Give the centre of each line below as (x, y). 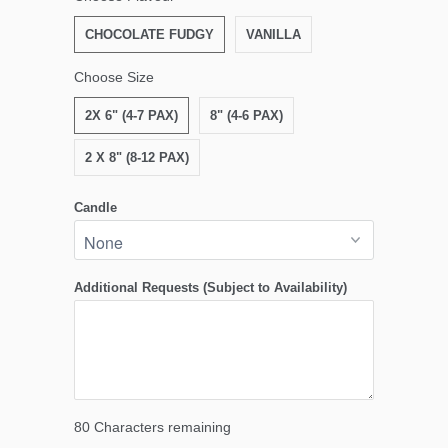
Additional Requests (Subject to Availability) (210, 288)
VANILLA (273, 35)
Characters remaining (160, 427)
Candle (95, 208)
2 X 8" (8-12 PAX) (137, 158)
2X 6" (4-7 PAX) (131, 116)
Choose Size (114, 77)
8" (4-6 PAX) (246, 116)
